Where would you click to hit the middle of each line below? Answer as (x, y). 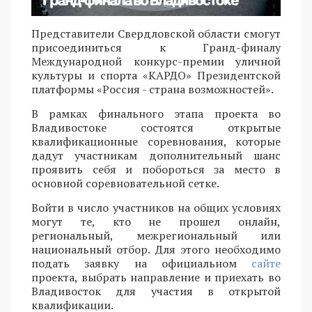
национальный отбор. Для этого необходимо (156, 249)
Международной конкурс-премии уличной (156, 61)
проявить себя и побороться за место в (156, 169)
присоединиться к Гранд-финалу (156, 47)
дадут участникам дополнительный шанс (156, 155)
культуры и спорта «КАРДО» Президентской (156, 75)
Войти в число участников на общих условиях (156, 207)
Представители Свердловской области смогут (156, 33)
